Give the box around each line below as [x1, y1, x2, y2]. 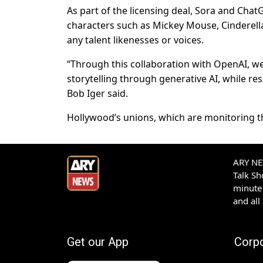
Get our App [67, 235, 129, 249]
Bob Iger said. [67, 87, 128, 100]
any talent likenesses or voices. [67, 33, 204, 47]
